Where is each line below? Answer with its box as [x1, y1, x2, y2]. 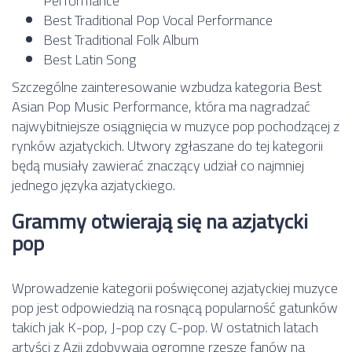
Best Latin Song [43, 46, 137, 72]
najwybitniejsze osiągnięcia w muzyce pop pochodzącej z [12, 112, 339, 139]
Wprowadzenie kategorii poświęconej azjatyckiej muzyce [12, 274, 338, 301]
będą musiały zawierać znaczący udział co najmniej [12, 152, 304, 178]
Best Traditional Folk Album [43, 26, 199, 53]
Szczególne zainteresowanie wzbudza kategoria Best [12, 73, 321, 100]
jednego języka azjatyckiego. [12, 171, 175, 198]
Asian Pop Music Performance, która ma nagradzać [12, 93, 310, 119]
